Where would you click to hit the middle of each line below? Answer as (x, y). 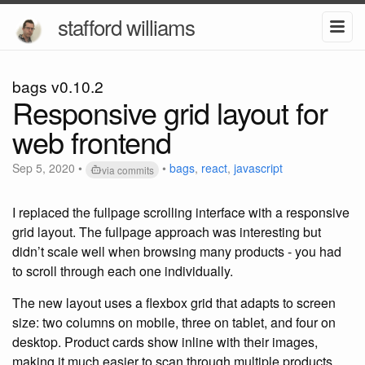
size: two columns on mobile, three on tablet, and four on (174, 322)
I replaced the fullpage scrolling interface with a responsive (181, 212)
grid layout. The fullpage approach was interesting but (167, 231)
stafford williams (126, 26)
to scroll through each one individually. (123, 270)
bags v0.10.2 (58, 86)
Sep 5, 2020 (44, 167)
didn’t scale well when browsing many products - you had (177, 251)
